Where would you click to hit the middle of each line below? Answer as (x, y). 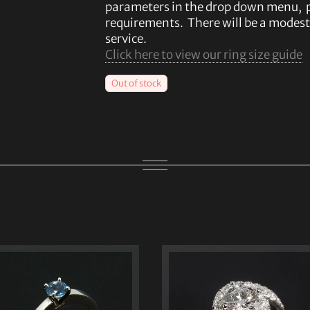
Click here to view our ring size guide (203, 55)
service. (126, 39)
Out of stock (136, 84)
